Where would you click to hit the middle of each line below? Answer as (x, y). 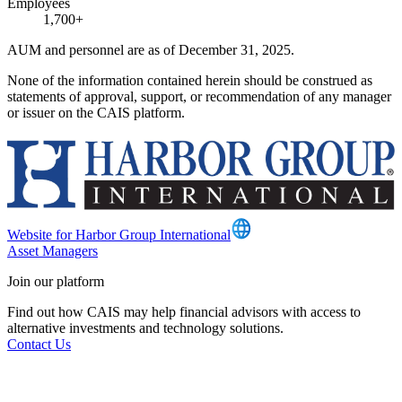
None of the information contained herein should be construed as (190, 80)
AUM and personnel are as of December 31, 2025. (151, 49)
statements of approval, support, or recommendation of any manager (199, 96)
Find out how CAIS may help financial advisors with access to (184, 312)
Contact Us (39, 345)
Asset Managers (52, 251)
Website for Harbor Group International (119, 235)
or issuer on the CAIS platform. (96, 112)
